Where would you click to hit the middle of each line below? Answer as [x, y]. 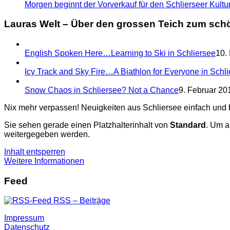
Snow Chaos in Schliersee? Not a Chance [102, 90]
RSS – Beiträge [81, 201]
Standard [188, 125]
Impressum [24, 218]
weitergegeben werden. [47, 134]
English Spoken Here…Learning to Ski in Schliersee [120, 53]
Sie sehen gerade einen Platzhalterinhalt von [87, 125]
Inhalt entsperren [35, 152]
